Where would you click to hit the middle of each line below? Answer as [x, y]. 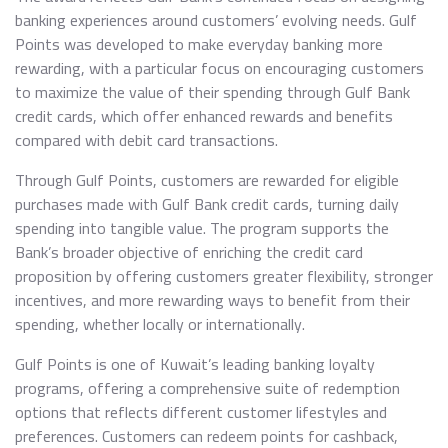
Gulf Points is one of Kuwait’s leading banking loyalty [195, 364]
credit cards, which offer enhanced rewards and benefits [204, 116]
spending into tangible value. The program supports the [202, 228]
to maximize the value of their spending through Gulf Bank [212, 92]
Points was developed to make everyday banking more [199, 44]
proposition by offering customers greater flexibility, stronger [224, 276]
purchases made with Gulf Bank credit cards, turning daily [207, 204]
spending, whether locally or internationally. [160, 324]
